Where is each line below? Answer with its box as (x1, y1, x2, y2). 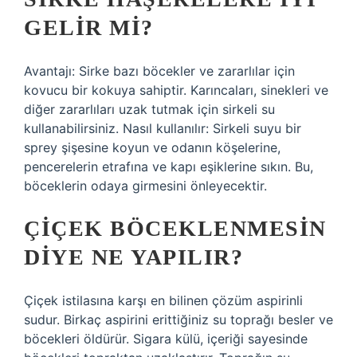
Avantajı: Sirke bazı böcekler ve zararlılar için (24, 63, 295, 79)
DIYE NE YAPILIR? (24, 245, 243, 269)
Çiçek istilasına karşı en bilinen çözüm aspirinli (24, 292, 303, 308)
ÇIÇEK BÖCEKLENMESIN (24, 216, 327, 241)
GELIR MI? (24, 15, 154, 40)
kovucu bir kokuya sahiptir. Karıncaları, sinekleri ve (24, 82, 328, 98)
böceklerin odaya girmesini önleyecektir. (24, 178, 267, 194)
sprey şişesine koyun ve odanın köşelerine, (24, 139, 280, 155)
